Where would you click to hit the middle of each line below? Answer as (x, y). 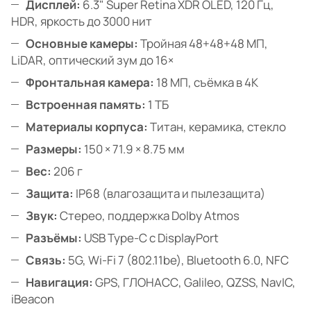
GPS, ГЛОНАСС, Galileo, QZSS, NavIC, (194, 283)
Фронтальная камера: (90, 83)
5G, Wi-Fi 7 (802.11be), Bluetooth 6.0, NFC (177, 260)
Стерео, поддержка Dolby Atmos (149, 216)
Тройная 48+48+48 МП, (203, 44)
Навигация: (59, 283)
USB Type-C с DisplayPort (150, 238)
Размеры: (54, 149)
